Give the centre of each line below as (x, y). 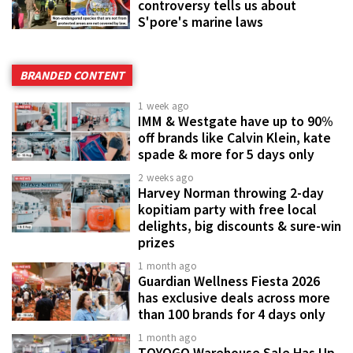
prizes (156, 242)
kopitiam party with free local (227, 209)
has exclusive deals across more (234, 297)
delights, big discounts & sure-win (240, 226)
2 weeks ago (166, 177)
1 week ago (164, 106)
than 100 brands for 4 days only (232, 314)
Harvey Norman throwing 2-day (231, 193)
